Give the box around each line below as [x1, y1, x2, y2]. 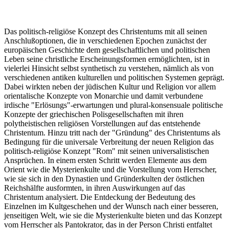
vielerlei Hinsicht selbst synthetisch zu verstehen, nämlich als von [4, 64, 214, 73]
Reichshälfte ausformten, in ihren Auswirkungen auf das [4, 184, 185, 193]
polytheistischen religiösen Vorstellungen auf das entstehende [4, 119, 200, 128]
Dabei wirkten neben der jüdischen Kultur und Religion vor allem [4, 82, 216, 91]
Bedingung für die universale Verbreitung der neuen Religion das [4, 138, 214, 147]
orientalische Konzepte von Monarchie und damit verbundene [4, 91, 203, 101]
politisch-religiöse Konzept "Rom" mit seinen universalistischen [4, 147, 209, 156]
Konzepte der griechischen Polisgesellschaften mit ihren [4, 110, 184, 119]
